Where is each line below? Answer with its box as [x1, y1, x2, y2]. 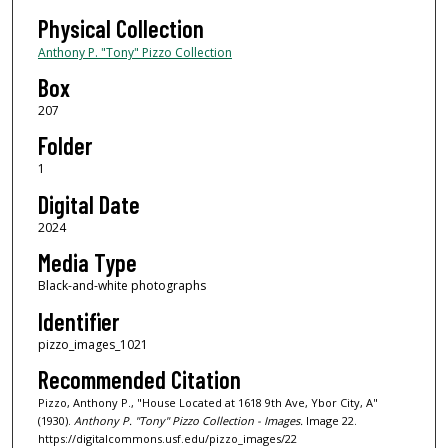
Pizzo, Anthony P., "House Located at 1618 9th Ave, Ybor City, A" [37, 394, 378, 410]
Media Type [37, 248, 137, 278]
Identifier [37, 306, 119, 336]
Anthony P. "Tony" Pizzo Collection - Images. [73, 412, 303, 428]
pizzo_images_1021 [37, 335, 148, 353]
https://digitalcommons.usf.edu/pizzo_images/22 [37, 430, 297, 446]
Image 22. [302, 412, 357, 428]
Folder [37, 131, 92, 161]
